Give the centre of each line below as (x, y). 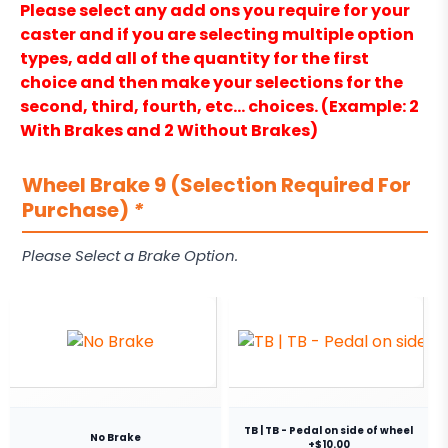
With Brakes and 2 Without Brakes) (169, 131)
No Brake (115, 437)
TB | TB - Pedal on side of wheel (328, 430)
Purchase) (77, 210)
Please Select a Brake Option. (130, 256)
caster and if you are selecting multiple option (217, 35)
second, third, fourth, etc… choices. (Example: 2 (219, 107)
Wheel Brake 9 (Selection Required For (216, 185)
